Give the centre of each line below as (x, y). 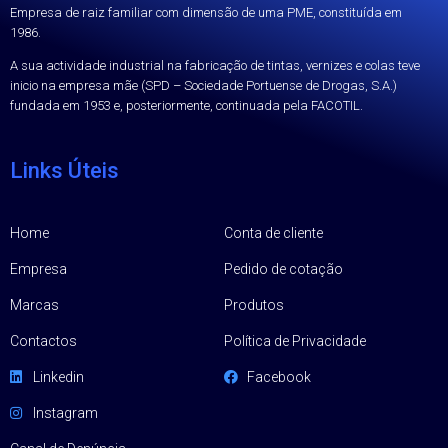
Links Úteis (64, 171)
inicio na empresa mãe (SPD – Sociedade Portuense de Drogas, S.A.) (203, 86)
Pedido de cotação (283, 269)
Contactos (43, 341)
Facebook (278, 377)
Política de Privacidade (295, 341)
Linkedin (58, 377)
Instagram (65, 413)
